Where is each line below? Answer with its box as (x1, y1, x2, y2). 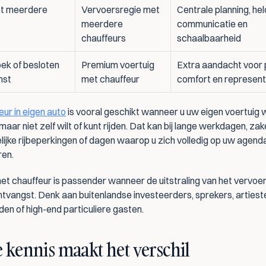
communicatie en (177, 18, 248, 30)
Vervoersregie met (81, 4, 160, 15)
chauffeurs (81, 32, 126, 44)
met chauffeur (81, 73, 140, 85)
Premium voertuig (81, 59, 154, 71)
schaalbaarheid (177, 32, 241, 44)
